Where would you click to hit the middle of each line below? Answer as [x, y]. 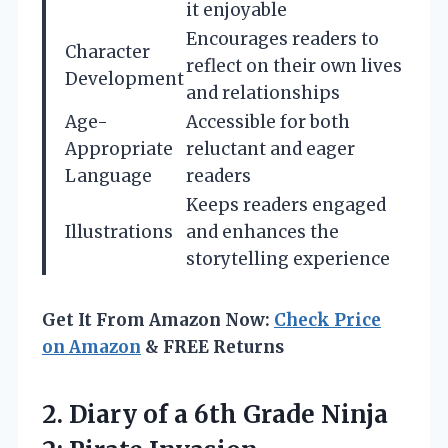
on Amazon [91, 347]
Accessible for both [268, 122]
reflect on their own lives [294, 66]
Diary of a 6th [153, 415]
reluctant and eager [270, 149]
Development [124, 79]
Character [107, 52]
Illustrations [119, 232]
